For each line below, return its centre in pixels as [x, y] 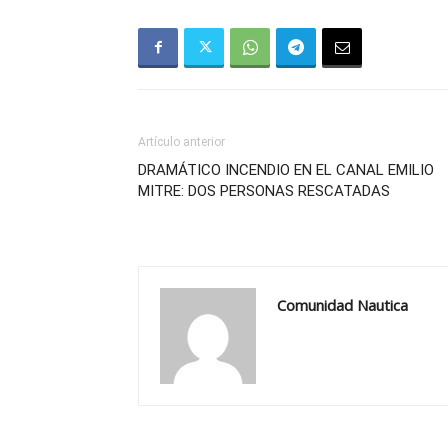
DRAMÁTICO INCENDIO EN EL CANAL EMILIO [286, 169]
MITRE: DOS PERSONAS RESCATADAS [264, 190]
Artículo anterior [181, 141]
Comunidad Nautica [342, 304]
